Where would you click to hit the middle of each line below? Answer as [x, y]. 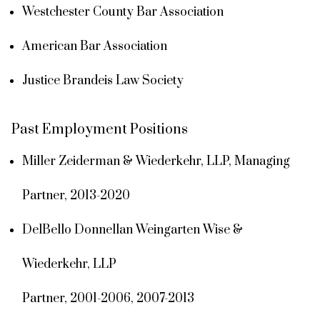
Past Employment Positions [100, 129]
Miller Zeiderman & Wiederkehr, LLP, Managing [156, 161]
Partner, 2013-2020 [76, 195]
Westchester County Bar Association [123, 12]
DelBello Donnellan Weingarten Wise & [132, 230]
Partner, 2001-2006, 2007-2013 [108, 298]
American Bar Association [95, 46]
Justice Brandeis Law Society [103, 80]
